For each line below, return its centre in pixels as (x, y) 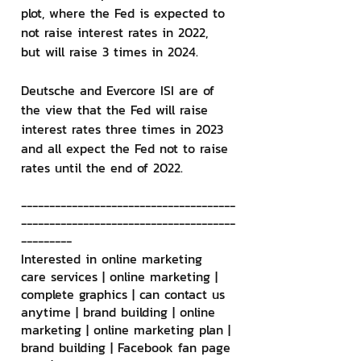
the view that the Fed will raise (117, 110)
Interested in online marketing (114, 259)
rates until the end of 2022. (102, 168)
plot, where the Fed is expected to (125, 13)
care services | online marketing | (122, 276)
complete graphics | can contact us (125, 294)
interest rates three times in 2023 (124, 129)
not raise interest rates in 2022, (117, 32)
